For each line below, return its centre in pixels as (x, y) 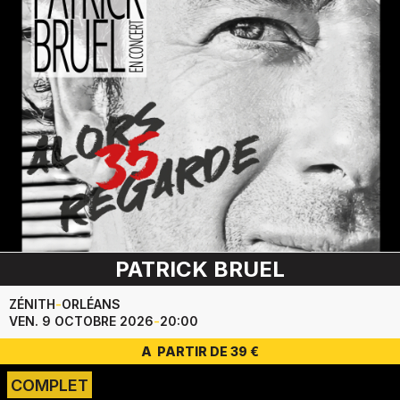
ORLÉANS (91, 304)
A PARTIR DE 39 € (200, 352)
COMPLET (50, 386)
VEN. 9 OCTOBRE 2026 (81, 321)
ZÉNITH (32, 304)
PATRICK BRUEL (200, 270)
